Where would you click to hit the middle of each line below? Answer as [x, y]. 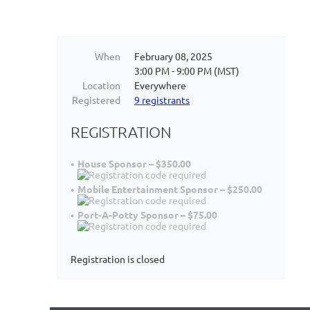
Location [101, 85]
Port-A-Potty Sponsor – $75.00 [147, 215]
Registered [96, 100]
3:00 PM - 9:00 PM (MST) [187, 71]
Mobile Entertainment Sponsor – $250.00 [170, 189]
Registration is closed [118, 259]
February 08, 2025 [173, 56]
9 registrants [162, 100]
